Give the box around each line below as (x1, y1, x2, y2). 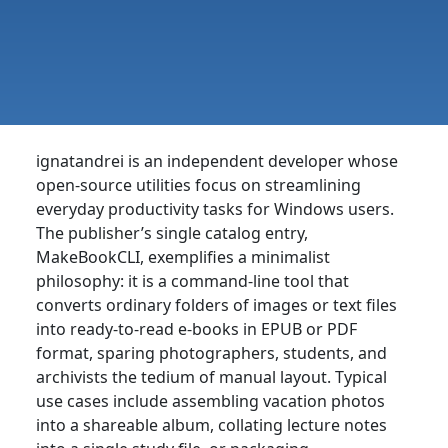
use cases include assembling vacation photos (36, 390, 385, 413)
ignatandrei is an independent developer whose (36, 150, 398, 173)
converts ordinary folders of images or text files (36, 294, 397, 317)
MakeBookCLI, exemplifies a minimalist (36, 246, 330, 269)
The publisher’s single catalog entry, (36, 222, 308, 245)
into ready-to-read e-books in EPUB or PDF (36, 318, 357, 341)
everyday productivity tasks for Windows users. (36, 198, 394, 221)
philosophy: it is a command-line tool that (36, 270, 349, 293)
